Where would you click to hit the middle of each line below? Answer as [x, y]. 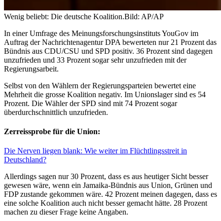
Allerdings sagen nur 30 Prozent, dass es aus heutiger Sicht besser [106, 177]
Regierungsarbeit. [31, 69]
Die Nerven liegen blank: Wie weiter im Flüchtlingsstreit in [95, 151]
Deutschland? [25, 160]
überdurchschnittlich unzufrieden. [56, 112]
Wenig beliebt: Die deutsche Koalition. [64, 16]
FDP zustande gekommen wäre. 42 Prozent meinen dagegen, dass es [110, 194]
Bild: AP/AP [144, 16]
